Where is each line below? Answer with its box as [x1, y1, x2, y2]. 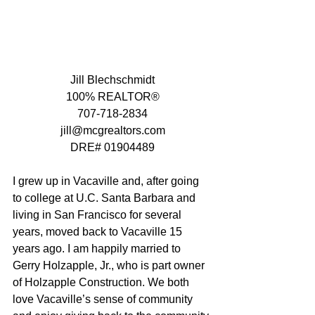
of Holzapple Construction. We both [13, 276, 192, 288]
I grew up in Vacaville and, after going [13, 174, 202, 187]
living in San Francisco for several [13, 208, 184, 221]
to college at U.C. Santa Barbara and [13, 191, 198, 204]
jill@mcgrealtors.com [60, 124, 165, 136]
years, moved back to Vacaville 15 [13, 225, 185, 238]
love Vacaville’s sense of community [13, 292, 195, 305]
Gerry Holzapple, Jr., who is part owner [13, 259, 207, 271]
